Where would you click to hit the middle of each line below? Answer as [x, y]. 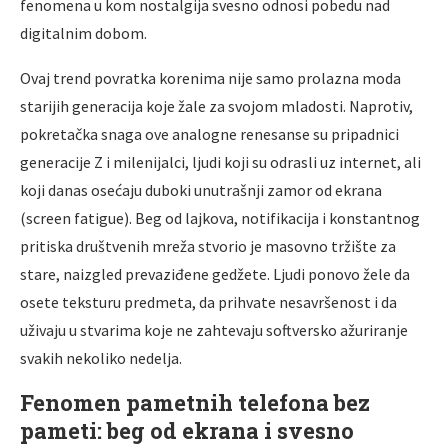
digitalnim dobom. [83, 32]
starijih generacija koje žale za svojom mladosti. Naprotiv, [216, 105]
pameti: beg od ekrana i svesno [187, 430]
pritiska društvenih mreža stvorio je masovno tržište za [208, 245]
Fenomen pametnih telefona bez [195, 402]
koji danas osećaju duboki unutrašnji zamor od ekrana [201, 189]
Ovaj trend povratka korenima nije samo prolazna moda [210, 77]
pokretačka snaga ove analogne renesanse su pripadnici [209, 133]
